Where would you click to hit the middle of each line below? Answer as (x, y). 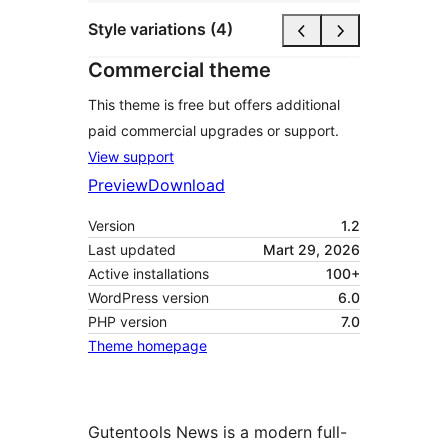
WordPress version (148, 297)
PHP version (127, 321)
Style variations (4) (160, 29)
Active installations (148, 273)
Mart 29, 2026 (311, 249)
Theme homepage (147, 345)
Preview (118, 184)
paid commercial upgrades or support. (213, 130)
